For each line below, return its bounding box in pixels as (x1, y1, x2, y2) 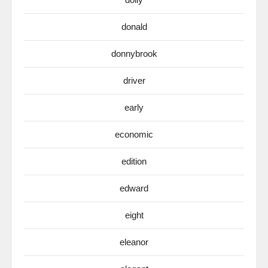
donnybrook (111, 48, 157, 59)
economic (115, 129, 153, 140)
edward (120, 183, 148, 194)
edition (121, 156, 147, 167)
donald (121, 22, 147, 32)
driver (123, 75, 145, 86)
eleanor (120, 237, 148, 248)
